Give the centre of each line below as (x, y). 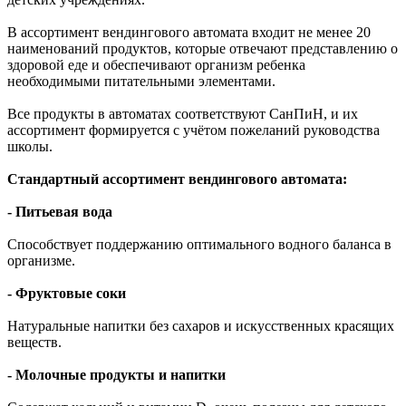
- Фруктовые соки (67, 293)
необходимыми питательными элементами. (141, 81)
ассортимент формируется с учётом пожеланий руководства (193, 130)
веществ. (34, 342)
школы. (30, 146)
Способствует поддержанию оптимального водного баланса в (199, 244)
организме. (41, 260)
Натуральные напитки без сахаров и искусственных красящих (201, 325)
